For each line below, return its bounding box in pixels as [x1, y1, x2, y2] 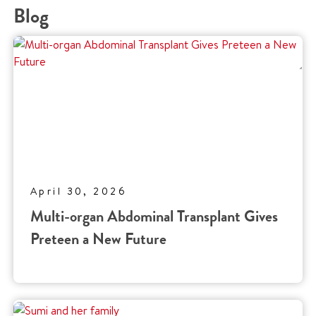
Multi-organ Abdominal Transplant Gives [30, 206, 278, 227]
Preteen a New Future [30, 229, 166, 250]
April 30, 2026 [30, 184, 128, 199]
